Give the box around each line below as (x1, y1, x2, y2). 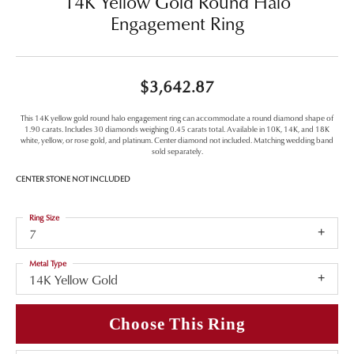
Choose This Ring (108, 314, 246, 333)
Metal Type (29, 257, 66, 269)
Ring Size (29, 211, 59, 223)
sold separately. (151, 145, 203, 156)
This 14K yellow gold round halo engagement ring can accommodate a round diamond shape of (21, 111, 333, 123)
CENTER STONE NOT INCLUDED (16, 172, 130, 184)
